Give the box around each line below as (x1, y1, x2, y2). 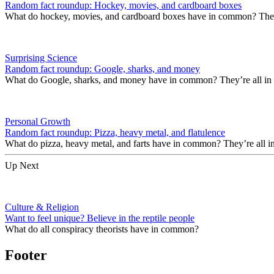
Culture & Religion (5, 202, 79, 213)
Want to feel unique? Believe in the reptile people (5, 213, 194, 224)
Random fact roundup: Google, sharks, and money (5, 64, 200, 75)
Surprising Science (5, 53, 77, 64)
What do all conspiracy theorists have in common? (5, 224, 199, 235)
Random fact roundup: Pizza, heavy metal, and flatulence (5, 127, 225, 138)
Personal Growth (5, 116, 70, 127)
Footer (5, 246, 47, 263)
